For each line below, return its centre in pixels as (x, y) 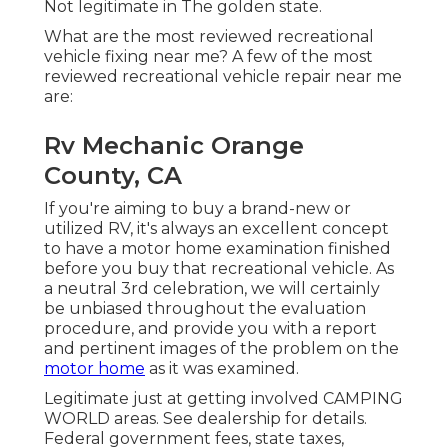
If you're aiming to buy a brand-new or (197, 209)
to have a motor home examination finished (217, 249)
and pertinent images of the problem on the (221, 349)
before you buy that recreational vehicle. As (219, 269)
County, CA (113, 176)
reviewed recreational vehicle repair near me (223, 77)
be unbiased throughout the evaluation (205, 309)
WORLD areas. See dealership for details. (205, 419)
